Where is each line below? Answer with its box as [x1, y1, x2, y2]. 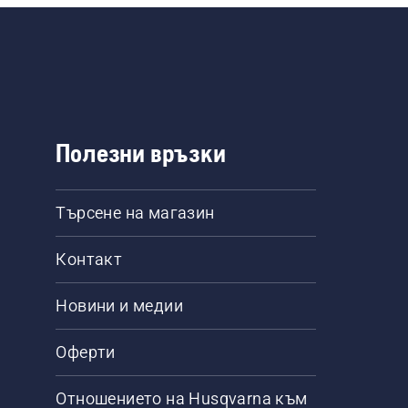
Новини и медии [56, 296, 184, 315]
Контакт [56, 250, 123, 269]
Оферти [56, 342, 116, 362]
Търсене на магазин [56, 203, 215, 222]
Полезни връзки [56, 138, 226, 168]
